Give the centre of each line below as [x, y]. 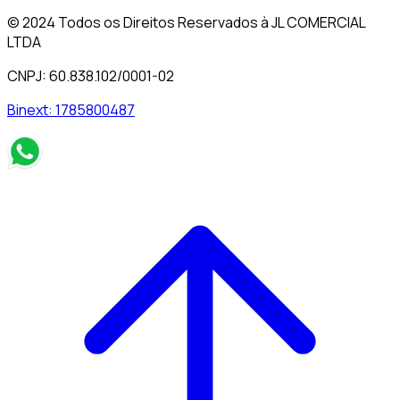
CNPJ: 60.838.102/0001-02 [91, 76]
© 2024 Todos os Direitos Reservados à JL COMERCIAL [186, 23]
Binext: [31, 110]
